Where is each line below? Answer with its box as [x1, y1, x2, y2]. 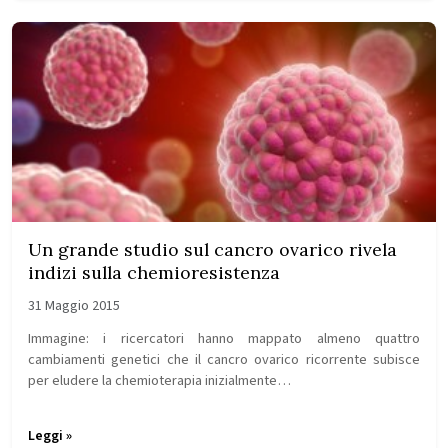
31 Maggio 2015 [28, 296, 120, 316]
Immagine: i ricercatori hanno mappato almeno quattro [28, 328, 420, 349]
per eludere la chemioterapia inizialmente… [28, 370, 291, 391]
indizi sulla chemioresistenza [28, 261, 280, 284]
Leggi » [28, 426, 72, 446]
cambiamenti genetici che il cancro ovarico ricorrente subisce [28, 349, 420, 370]
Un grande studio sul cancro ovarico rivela [28, 238, 397, 261]
